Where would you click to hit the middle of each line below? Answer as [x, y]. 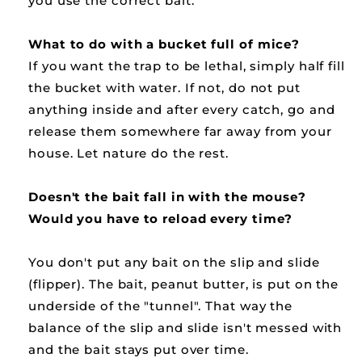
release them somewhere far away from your [180, 132]
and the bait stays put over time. [139, 350]
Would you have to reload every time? [161, 219]
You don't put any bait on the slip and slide [174, 263]
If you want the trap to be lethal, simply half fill [187, 66]
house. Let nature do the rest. [128, 154]
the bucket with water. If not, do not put [164, 88]
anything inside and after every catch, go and [182, 110]
